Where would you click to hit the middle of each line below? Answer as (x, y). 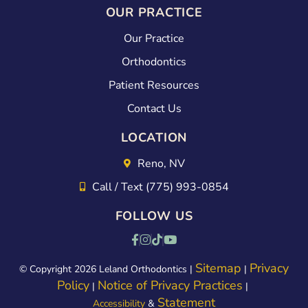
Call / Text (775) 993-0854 (160, 187)
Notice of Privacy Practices (170, 285)
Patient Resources (154, 85)
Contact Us (154, 108)
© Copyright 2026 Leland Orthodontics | (107, 269)
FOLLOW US (154, 216)
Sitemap (218, 268)
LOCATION (154, 137)
